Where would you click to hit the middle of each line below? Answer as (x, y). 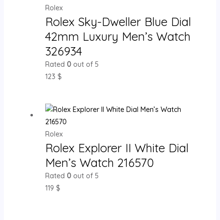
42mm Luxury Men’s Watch (118, 36)
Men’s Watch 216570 (99, 162)
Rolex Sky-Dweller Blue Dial (118, 21)
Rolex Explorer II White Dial (117, 148)
